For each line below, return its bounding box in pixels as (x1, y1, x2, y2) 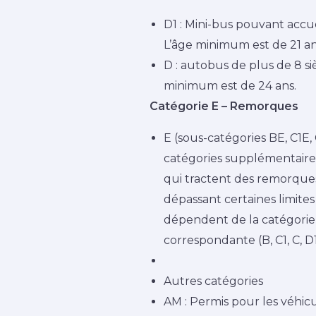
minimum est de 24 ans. (164, 79, 296, 93)
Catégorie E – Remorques (150, 99, 301, 114)
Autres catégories (164, 274, 266, 288)
